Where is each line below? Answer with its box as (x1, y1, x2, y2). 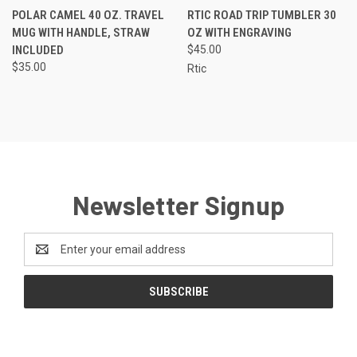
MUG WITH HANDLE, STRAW (12, 25, 150, 40)
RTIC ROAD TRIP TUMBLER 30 (186, 7, 336, 22)
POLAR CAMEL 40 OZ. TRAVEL (12, 7, 164, 22)
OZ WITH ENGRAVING (186, 25, 292, 40)
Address (24, 250, 66, 264)
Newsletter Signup (72, 189, 285, 220)
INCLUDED (12, 42, 64, 57)
